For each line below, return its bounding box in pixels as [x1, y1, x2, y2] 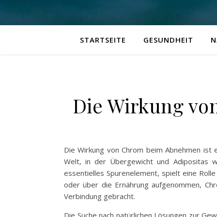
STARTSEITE [79, 35, 126, 45]
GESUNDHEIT [143, 35, 193, 45]
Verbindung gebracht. [64, 191, 135, 201]
